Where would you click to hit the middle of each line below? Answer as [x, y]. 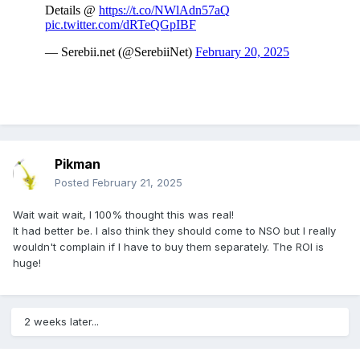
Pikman [78, 164]
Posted [74, 183]
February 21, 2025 [137, 183]
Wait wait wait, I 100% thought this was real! [123, 215]
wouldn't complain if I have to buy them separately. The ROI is [168, 247]
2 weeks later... [61, 322]
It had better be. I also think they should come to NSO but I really [174, 231]
